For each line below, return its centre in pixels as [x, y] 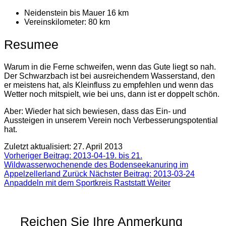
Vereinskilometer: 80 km [67, 22]
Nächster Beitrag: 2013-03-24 [142, 174]
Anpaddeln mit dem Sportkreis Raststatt [76, 183]
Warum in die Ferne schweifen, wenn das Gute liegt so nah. [110, 67]
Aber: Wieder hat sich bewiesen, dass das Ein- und [95, 111]
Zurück [75, 174]
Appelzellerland [33, 174]
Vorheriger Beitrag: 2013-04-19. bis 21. [73, 155]
